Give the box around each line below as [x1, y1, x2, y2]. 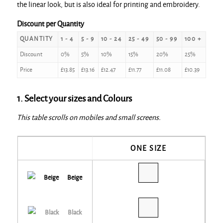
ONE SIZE [130, 144, 167, 153]
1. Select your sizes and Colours [16, 94, 132, 104]
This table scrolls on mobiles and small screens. [16, 113, 161, 121]
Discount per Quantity [16, 20, 84, 28]
